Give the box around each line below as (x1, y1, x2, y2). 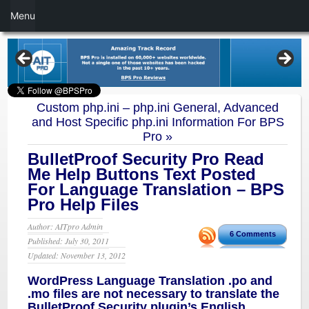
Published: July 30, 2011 (28, 235, 110, 246)
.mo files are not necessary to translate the (28, 287, 280, 301)
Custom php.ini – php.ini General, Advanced (37, 101, 279, 114)
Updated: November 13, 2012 (28, 250, 126, 261)
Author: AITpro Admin (28, 221, 103, 232)
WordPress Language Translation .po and (28, 274, 273, 288)
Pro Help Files (28, 195, 139, 214)
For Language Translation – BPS (28, 180, 285, 199)
